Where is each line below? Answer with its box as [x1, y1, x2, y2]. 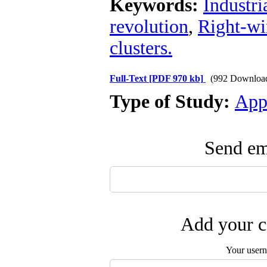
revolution [110, 16, 188, 37]
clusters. [110, 38, 172, 58]
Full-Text [110, 73, 149, 83]
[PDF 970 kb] [149, 73, 203, 83]
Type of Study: [110, 91, 235, 112]
